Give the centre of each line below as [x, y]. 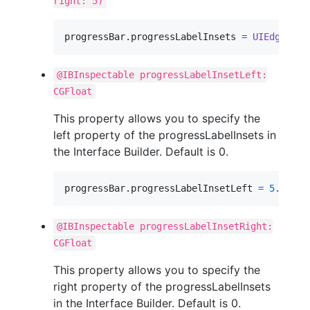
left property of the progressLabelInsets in [165, 135]
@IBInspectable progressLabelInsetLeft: [162, 74]
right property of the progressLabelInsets [162, 286]
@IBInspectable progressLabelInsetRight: [165, 226]
